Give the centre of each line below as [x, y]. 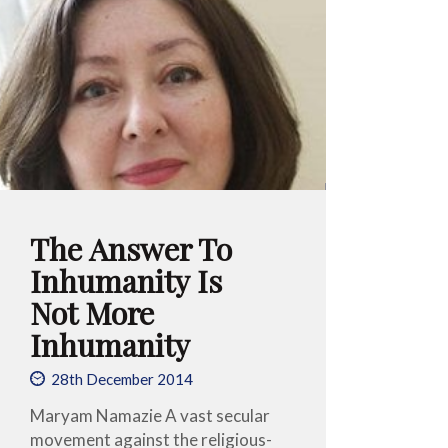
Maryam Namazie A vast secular [150, 415]
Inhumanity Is [126, 280]
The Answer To [131, 248]
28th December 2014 [122, 379]
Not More [92, 312]
